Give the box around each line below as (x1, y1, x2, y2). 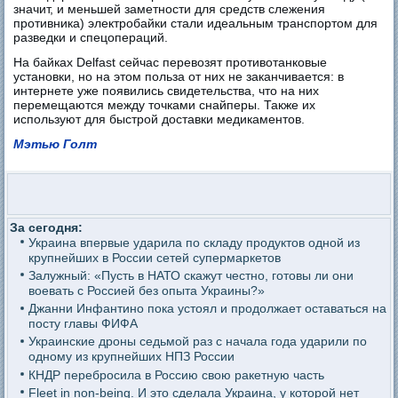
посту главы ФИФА (28, 316, 138, 331)
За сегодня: (10, 219, 84, 235)
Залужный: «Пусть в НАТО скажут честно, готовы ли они (28, 267, 354, 283)
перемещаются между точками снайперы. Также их (13, 97, 316, 112)
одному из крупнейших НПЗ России (28, 349, 235, 364)
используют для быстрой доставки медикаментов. (13, 111, 306, 126)
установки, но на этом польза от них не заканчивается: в (13, 68, 345, 84)
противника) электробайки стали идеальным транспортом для (13, 15, 378, 30)
